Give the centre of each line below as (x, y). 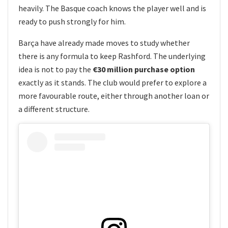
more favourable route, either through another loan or (114, 95)
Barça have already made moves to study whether (104, 42)
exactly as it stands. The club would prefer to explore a (112, 82)
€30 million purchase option (144, 69)
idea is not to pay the (55, 69)
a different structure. (54, 109)
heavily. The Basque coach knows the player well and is (112, 8)
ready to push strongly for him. (72, 21)
